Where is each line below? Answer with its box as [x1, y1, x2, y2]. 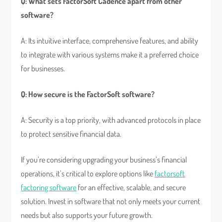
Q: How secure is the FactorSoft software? [21, 89, 155, 99]
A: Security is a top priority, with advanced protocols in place [21, 115, 201, 125]
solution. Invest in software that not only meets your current [21, 196, 201, 206]
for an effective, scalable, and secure [76, 182, 186, 192]
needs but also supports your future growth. [21, 210, 153, 220]
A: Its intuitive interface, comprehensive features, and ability [21, 36, 199, 46]
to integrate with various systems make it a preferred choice [21, 50, 199, 59]
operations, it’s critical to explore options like [21, 168, 155, 178]
